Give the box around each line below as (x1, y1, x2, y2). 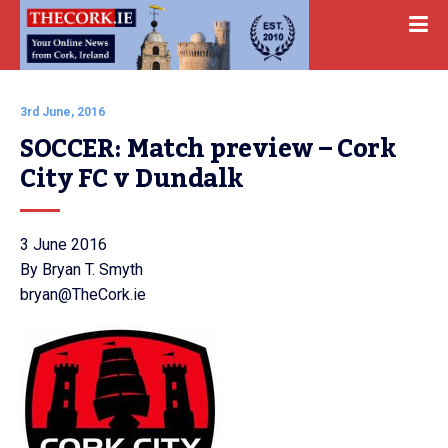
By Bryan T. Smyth (20, 260, 143, 279)
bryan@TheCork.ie (20, 285, 146, 304)
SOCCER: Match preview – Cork (20, 124, 396, 174)
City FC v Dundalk (20, 154, 244, 204)
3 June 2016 (20, 235, 107, 254)
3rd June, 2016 (20, 105, 105, 119)
